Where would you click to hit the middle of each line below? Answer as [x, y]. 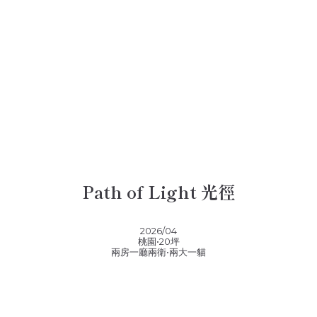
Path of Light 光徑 [158, 191]
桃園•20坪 [158, 241]
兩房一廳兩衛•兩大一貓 [158, 252]
